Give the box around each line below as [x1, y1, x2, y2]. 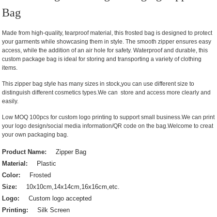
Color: [2, 171, 23, 179]
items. [2, 64, 18, 71]
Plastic [37, 159, 57, 167]
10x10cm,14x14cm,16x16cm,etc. [26, 183, 120, 190]
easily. [2, 97, 19, 105]
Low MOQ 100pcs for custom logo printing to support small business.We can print [2, 113, 215, 121]
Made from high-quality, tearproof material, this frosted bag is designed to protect [2, 29, 213, 36]
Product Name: [2, 148, 49, 155]
